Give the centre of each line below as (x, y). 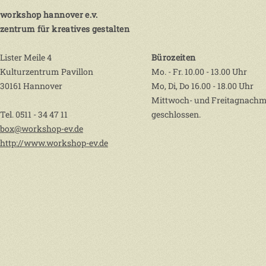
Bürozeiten (174, 57)
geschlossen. (176, 114)
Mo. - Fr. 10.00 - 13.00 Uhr (199, 72)
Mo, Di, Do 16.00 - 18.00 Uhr (202, 86)
